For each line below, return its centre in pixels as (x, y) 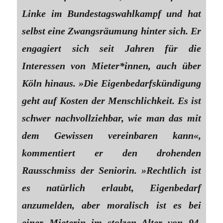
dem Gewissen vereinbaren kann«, (111, 135)
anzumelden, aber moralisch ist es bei (111, 205)
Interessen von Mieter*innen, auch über (111, 65)
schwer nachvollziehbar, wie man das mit (111, 118)
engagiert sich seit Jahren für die (111, 48)
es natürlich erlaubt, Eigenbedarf (111, 187)
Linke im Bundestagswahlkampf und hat (111, 13)
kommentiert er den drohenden (111, 153)
